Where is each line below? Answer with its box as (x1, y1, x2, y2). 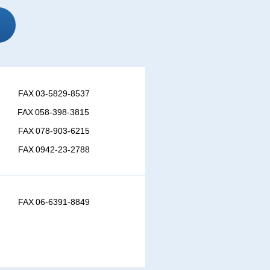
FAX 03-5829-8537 (18, 87, 90, 99)
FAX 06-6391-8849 (18, 195, 90, 207)
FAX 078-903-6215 (18, 124, 90, 136)
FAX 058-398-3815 (17, 105, 89, 118)
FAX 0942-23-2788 (18, 143, 90, 155)
